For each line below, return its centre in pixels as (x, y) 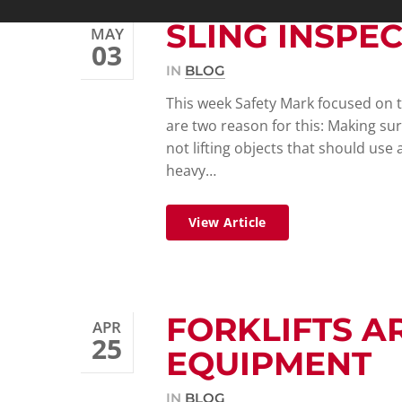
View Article (227, 222)
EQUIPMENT (269, 363)
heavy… (191, 170)
